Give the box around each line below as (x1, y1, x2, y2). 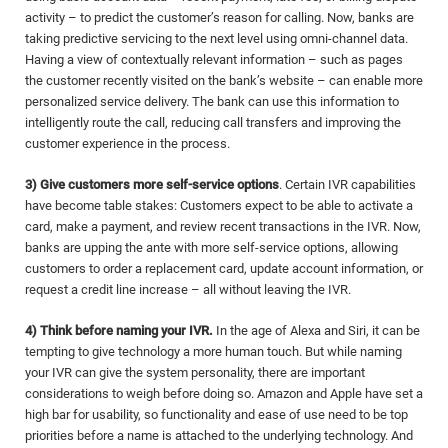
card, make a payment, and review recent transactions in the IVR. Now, (25, 219, 421, 234)
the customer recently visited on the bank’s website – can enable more (25, 73, 423, 88)
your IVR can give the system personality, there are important (25, 365, 365, 380)
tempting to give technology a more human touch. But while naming (25, 344, 402, 359)
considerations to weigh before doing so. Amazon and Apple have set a (25, 386, 423, 401)
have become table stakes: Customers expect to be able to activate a (25, 198, 413, 213)
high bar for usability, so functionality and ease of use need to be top (25, 407, 408, 422)
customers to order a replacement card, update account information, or (25, 261, 423, 276)
